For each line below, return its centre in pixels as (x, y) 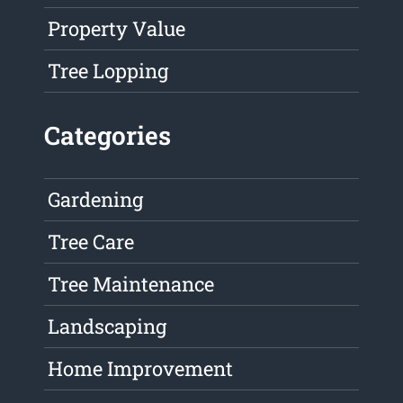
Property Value (117, 29)
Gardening (96, 200)
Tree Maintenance (131, 284)
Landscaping (107, 327)
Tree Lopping (108, 71)
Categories (108, 136)
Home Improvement (141, 369)
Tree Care (91, 242)
